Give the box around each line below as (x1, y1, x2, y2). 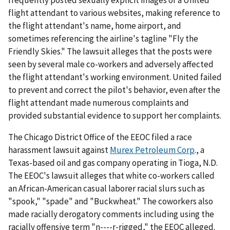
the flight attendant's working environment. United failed (8, 71, 222, 83)
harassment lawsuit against (8, 144, 110, 156)
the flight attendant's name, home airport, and (8, 20, 181, 31)
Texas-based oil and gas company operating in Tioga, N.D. (8, 157, 218, 168)
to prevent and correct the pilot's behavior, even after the (8, 84, 220, 95)
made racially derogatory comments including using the (8, 208, 214, 220)
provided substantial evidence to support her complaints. (8, 109, 221, 121)
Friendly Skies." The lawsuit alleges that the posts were (8, 45, 212, 57)
